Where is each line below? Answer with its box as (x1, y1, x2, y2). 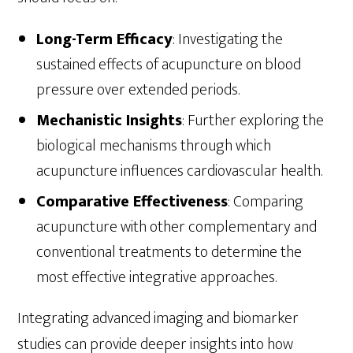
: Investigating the (173, 25, 284, 53)
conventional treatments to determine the (36, 238, 303, 266)
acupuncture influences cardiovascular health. (36, 157, 323, 184)
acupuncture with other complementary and (36, 213, 318, 240)
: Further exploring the (182, 106, 325, 134)
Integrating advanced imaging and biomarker (17, 304, 299, 332)
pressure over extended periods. (36, 76, 240, 103)
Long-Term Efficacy (36, 25, 173, 53)
